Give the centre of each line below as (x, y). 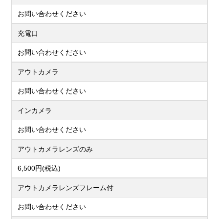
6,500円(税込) (39, 168)
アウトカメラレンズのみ (55, 149)
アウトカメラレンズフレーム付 (66, 188)
